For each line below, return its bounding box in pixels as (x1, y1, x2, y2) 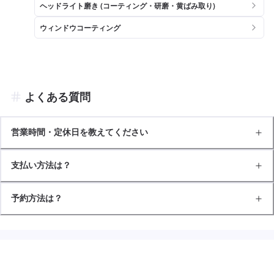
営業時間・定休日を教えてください (11, 127, 148, 137)
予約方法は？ (11, 193, 62, 203)
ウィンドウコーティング (40, 21, 120, 33)
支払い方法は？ (11, 160, 71, 170)
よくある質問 (24, 90, 91, 103)
